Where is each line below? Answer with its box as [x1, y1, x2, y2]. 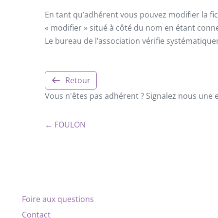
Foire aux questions [22, 193, 94, 204]
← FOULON [45, 119, 86, 130]
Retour [65, 75, 91, 86]
